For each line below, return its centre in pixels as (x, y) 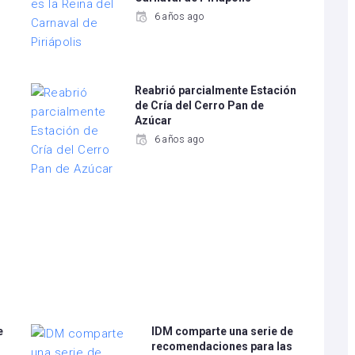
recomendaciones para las (221, 346)
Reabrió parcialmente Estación (216, 90)
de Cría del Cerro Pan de (200, 105)
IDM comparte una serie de (222, 331)
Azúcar (154, 120)
